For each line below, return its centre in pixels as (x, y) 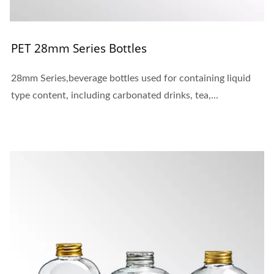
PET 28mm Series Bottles (79, 48)
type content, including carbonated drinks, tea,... (115, 95)
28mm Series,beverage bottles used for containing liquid (131, 78)
